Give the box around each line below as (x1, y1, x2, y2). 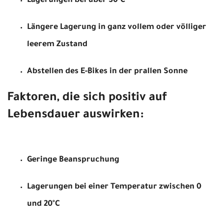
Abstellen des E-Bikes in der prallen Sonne (27, 67, 188, 76)
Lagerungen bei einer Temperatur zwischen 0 (27, 182, 201, 192)
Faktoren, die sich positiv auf (7, 91, 167, 105)
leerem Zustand (27, 40, 87, 49)
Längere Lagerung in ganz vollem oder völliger (27, 23, 206, 32)
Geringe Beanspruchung (27, 155, 119, 165)
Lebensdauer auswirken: (7, 109, 212, 122)
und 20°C (27, 199, 60, 209)
